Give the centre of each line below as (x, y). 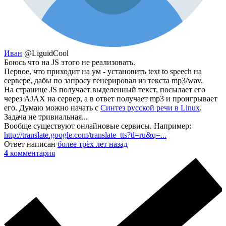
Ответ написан (31, 144)
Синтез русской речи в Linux (150, 107)
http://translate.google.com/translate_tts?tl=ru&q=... (85, 135)
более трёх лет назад (93, 144)
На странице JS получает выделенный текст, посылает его (105, 89)
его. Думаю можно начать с (52, 107)
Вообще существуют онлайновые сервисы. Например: (98, 126)
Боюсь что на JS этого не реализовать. (70, 62)
